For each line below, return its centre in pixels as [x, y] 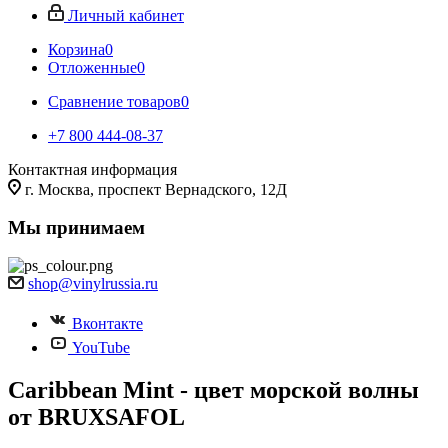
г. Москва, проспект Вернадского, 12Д [156, 189]
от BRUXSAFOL [96, 416]
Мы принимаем [76, 227]
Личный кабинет [126, 15]
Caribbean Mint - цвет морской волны [213, 389]
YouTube [101, 347]
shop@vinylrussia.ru [93, 283]
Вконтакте [107, 323]
